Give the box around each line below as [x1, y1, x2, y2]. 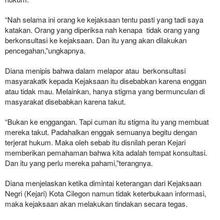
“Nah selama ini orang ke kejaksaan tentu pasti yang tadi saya [5, 14, 203, 25]
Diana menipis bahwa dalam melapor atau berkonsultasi [5, 65, 186, 76]
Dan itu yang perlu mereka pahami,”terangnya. [5, 157, 153, 168]
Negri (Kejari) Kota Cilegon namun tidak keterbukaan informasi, [5, 188, 206, 198]
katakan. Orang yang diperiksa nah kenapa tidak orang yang [5, 24, 199, 35]
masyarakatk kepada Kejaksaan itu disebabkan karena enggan [5, 75, 206, 86]
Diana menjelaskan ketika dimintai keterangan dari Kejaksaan [5, 177, 201, 188]
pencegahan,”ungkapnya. [5, 45, 85, 55]
